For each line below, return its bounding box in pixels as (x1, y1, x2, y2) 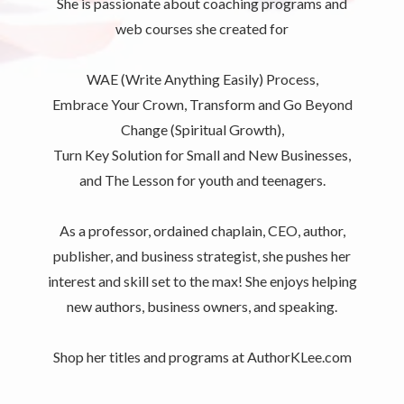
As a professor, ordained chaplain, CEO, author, (59, 222, 345, 240)
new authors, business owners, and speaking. (67, 298, 337, 316)
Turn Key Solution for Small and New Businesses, (53, 146, 351, 164)
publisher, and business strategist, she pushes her (53, 247, 351, 265)
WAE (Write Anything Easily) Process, (86, 70, 318, 88)
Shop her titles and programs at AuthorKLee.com (52, 348, 352, 366)
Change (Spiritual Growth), (120, 121, 284, 139)
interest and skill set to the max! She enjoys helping (47, 272, 357, 290)
